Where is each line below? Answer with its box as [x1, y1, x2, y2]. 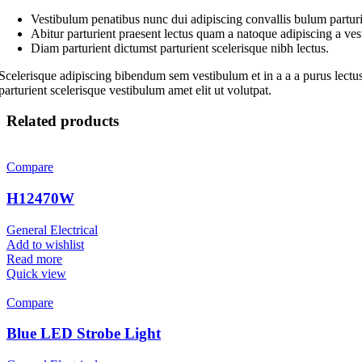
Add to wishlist [6, 237, 84, 251]
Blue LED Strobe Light [6, 325, 161, 343]
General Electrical [6, 222, 98, 237]
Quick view [6, 266, 66, 280]
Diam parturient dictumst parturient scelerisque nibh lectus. [31, 40, 329, 55]
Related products [6, 112, 119, 130]
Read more [6, 251, 62, 266]
